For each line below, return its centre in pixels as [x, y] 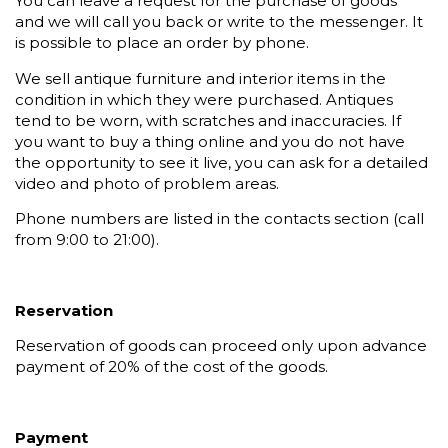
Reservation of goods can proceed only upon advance [221, 346]
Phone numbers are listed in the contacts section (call [219, 219]
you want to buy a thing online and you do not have [210, 141]
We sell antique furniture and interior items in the [200, 78]
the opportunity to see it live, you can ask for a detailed [221, 162]
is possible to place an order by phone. [162, 43]
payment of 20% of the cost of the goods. [171, 367]
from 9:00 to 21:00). [87, 240]
